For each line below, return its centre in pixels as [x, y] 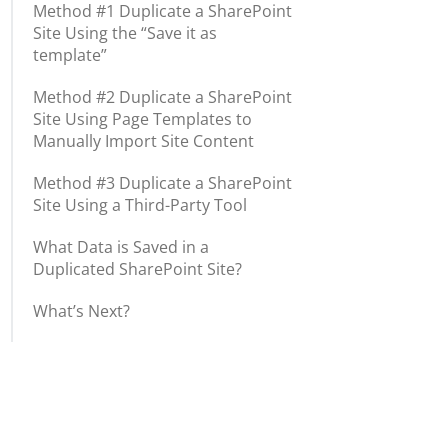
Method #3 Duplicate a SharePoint [163, 183]
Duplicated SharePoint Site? [138, 269]
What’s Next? [82, 311]
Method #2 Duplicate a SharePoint [163, 97]
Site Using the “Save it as [125, 33]
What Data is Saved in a [121, 247]
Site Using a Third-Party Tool [140, 205]
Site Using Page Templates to [143, 119]
